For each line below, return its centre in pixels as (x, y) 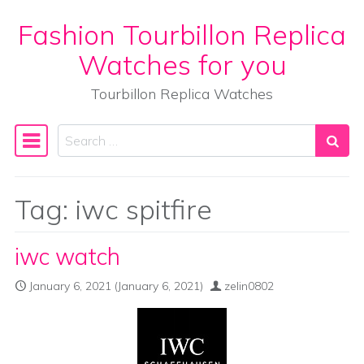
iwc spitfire (144, 209)
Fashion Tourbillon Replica (182, 34)
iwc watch (67, 256)
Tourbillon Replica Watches (182, 94)
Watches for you (182, 64)
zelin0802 (249, 286)
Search (77, 134)
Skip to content (69, 54)
